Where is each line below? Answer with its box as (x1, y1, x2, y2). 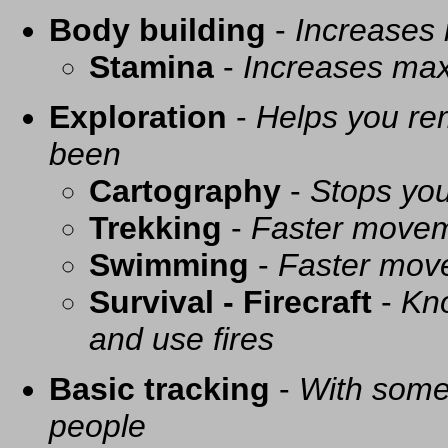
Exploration (49, 99, 227, 136)
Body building (49, 12, 266, 49)
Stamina (89, 49, 214, 86)
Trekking (89, 210, 222, 247)
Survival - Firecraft (89, 284, 372, 321)
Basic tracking (49, 371, 270, 408)
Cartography (89, 173, 281, 210)
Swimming (89, 247, 249, 284)
